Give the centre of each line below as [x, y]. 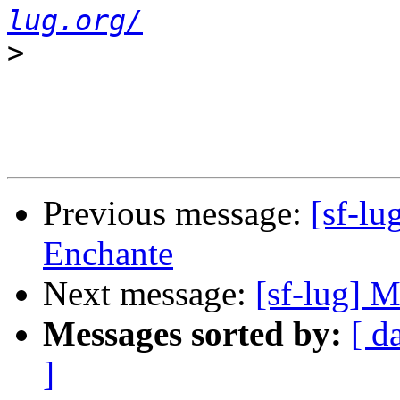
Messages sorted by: [192, 334]
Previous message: [177, 213]
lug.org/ [75, 21]
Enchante [108, 254]
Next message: [149, 294]
